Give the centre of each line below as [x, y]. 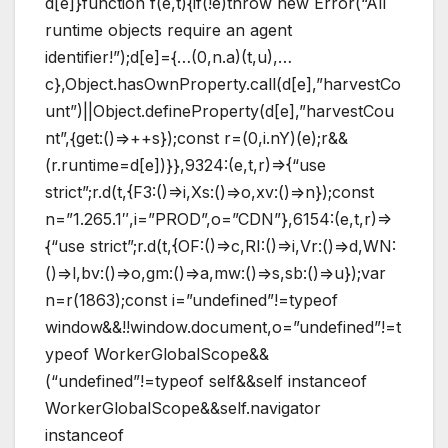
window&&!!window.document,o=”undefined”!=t [223, 326]
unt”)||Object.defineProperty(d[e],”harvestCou [219, 110]
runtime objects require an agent [168, 29]
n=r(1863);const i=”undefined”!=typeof [191, 299]
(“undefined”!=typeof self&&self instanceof [206, 380]
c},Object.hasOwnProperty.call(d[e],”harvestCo [223, 83]
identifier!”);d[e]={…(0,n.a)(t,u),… [168, 56]
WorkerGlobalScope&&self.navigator [183, 407]
